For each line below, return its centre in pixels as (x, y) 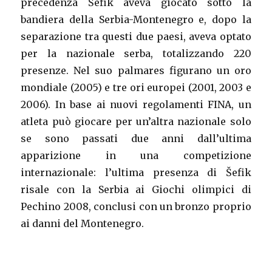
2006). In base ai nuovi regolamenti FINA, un (136, 104)
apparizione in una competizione (136, 155)
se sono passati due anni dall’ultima (136, 138)
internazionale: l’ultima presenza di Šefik (136, 172)
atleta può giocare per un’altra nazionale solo (136, 121)
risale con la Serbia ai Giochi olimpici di (136, 189)
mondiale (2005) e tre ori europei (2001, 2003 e (136, 87)
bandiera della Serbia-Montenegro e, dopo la (136, 19)
